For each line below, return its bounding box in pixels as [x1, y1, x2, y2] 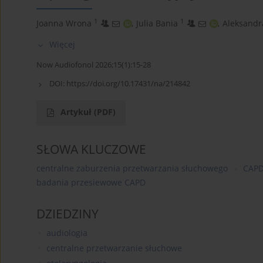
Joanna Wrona [36, 18, 92, 29]
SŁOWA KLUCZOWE [36, 141, 146, 158]
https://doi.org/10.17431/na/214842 [66, 78, 190, 89]
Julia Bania [136, 18, 178, 29]
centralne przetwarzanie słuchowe [46, 242, 182, 254]
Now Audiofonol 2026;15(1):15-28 [36, 59, 151, 70]
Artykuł [60, 106, 94, 118]
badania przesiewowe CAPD [36, 177, 146, 188]
